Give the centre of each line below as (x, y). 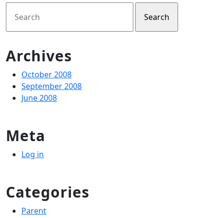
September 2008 (52, 86)
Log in (33, 154)
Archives (39, 56)
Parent (34, 211)
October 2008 (46, 74)
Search (18, 8)
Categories (48, 192)
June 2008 (39, 98)
